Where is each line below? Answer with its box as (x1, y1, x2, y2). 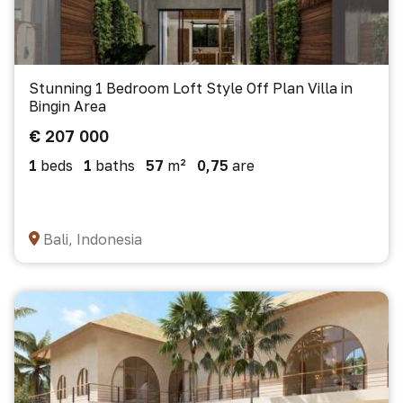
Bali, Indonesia (43, 230, 142, 248)
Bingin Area (29, 97, 106, 115)
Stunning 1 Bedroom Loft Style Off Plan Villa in (29, 79, 353, 97)
